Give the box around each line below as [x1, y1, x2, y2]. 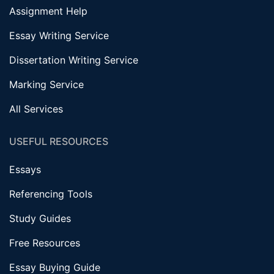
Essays [9, 163, 41, 176]
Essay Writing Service [9, 29, 109, 42]
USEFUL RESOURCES [9, 135, 108, 148]
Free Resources [9, 237, 80, 250]
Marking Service [9, 78, 84, 91]
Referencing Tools [9, 188, 92, 201]
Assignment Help [9, 5, 87, 18]
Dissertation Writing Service [9, 54, 138, 67]
